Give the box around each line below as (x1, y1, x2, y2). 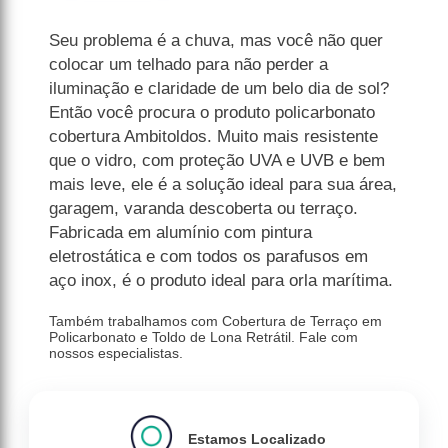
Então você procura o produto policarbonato (49, 103, 376, 123)
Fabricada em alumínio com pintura (49, 223, 313, 243)
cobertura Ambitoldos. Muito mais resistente (49, 127, 379, 147)
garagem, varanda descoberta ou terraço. (49, 199, 359, 219)
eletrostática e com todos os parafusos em (49, 247, 369, 267)
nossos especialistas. (49, 345, 184, 362)
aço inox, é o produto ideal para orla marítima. (49, 271, 394, 291)
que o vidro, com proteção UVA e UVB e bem (49, 151, 386, 171)
